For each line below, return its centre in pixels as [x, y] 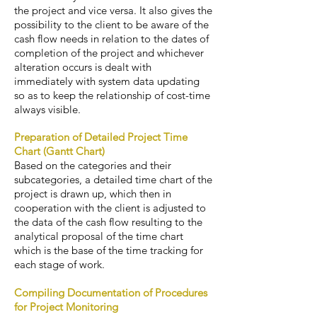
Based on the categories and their [93, 165]
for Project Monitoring [66, 307]
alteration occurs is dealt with [83, 67]
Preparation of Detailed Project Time [101, 137]
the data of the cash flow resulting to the [108, 222]
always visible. [47, 109]
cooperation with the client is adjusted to [110, 208]
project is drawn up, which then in [93, 194]
